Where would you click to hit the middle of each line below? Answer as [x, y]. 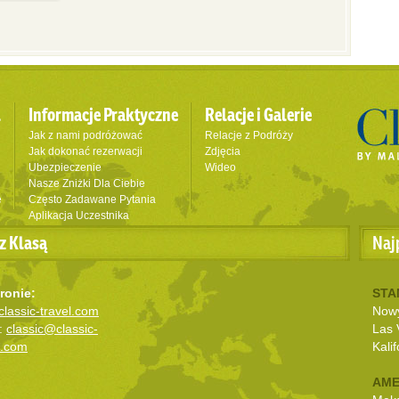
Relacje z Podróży [249, 135]
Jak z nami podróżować [85, 135]
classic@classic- [52, 329]
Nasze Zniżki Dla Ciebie [87, 183]
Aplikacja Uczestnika [79, 216]
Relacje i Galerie [258, 114]
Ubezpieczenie [65, 167]
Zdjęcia [223, 151]
